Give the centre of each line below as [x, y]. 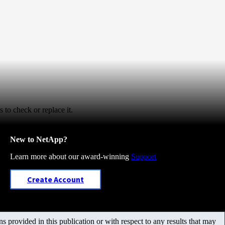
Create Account [55, 179]
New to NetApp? [39, 139]
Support [144, 156]
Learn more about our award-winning [71, 156]
